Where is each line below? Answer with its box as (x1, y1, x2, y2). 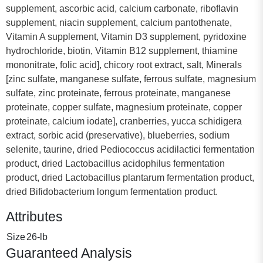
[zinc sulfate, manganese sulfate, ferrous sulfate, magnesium (6, 73, 256, 84)
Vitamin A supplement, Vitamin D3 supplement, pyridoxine (6, 31, 247, 42)
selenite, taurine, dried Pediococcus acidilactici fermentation (6, 144, 255, 154)
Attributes (6, 208, 63, 224)
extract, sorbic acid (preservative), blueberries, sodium (6, 130, 230, 140)
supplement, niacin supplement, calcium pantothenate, (6, 17, 232, 28)
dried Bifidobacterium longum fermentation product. (6, 186, 218, 197)
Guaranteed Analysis (6, 245, 132, 261)
